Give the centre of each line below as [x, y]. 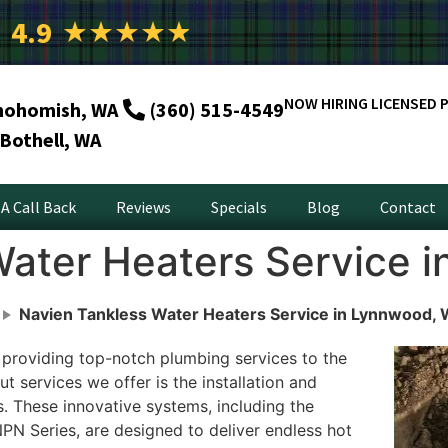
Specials [239, 207]
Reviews [143, 207]
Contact [408, 207]
